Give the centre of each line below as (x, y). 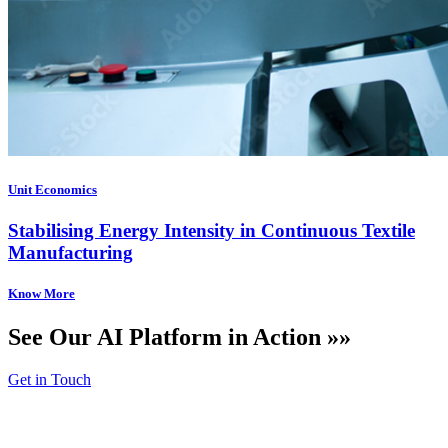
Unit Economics (52, 189)
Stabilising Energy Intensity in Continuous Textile (211, 230)
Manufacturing (70, 252)
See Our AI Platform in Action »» (179, 337)
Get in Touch (49, 380)
